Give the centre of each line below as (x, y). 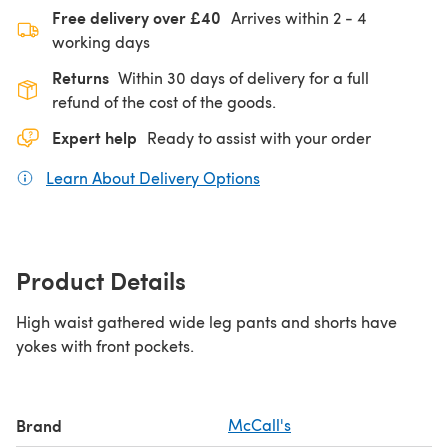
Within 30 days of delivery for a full (243, 77)
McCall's (259, 424)
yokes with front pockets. (105, 345)
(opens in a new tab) (334, 177)
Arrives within (282, 17)
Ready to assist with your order (259, 137)
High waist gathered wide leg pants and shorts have (206, 321)
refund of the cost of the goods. (164, 101)
